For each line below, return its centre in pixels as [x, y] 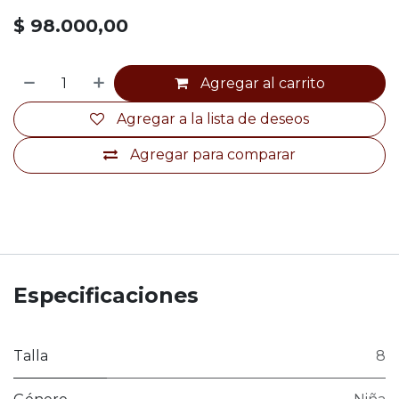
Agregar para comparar [213, 155]
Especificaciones [106, 295]
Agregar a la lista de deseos [213, 118]
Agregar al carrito [263, 83]
